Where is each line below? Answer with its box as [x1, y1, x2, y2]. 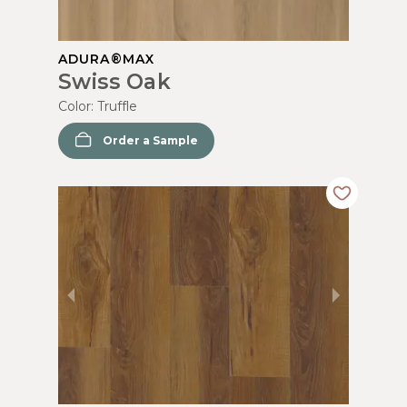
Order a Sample [103, 133, 198, 147]
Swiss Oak [58, 68, 172, 94]
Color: [58, 97, 97, 114]
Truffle [97, 97, 137, 114]
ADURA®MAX [58, 50, 155, 67]
